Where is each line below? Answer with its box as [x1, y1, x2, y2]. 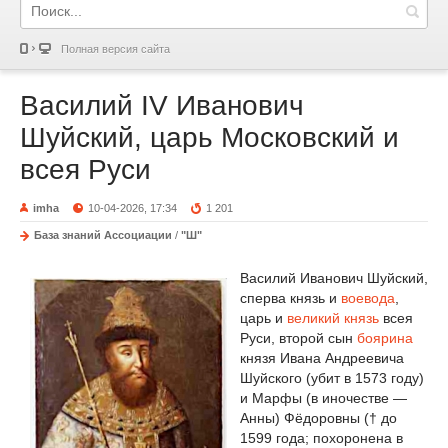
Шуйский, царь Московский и [20, 122, 399, 153]
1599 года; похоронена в [240, 429, 403, 446]
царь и [240, 309, 287, 326]
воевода [341, 289, 395, 306]
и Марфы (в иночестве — [240, 389, 407, 406]
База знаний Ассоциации [34, 229, 172, 241]
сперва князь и [240, 289, 341, 306]
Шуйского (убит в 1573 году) [240, 369, 424, 386]
